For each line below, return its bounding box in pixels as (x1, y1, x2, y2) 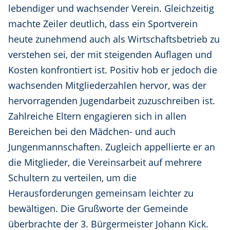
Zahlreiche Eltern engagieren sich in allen (8, 110, 186, 123)
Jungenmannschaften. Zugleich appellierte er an (8, 141, 215, 154)
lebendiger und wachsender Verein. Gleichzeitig (8, 2, 214, 15)
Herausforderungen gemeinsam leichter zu (8, 187, 194, 200)
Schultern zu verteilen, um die (8, 171, 137, 184)
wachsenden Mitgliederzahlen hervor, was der (8, 79, 206, 92)
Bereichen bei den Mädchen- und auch (8, 125, 176, 138)
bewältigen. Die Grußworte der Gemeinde (8, 202, 188, 215)
